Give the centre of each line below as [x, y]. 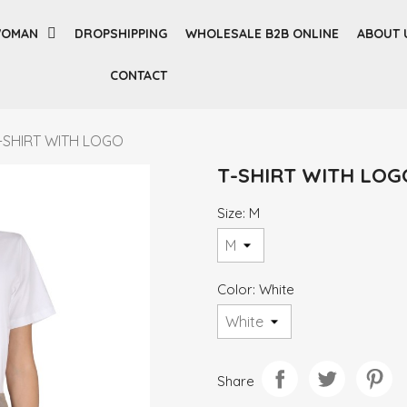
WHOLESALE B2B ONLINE [263, 34]
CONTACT [138, 75]
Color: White [256, 289]
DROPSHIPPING [121, 34]
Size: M [238, 213]
